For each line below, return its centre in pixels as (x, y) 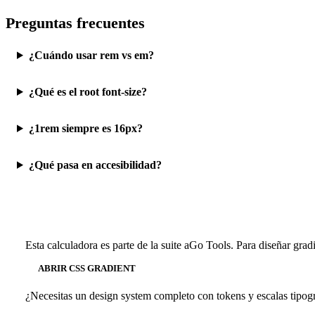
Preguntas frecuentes (75, 23)
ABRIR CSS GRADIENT (87, 268)
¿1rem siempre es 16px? (85, 128)
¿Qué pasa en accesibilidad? (95, 165)
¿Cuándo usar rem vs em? (91, 55)
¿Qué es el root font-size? (88, 92)
